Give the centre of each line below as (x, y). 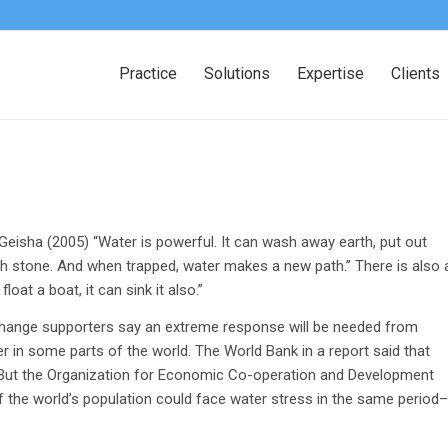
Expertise (330, 73)
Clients (415, 73)
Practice (148, 73)
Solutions (237, 73)
